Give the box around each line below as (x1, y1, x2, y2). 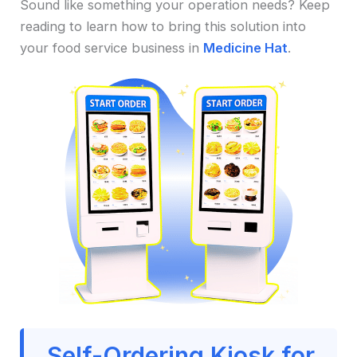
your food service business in (20, 39, 204, 56)
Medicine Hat (203, 39, 288, 56)
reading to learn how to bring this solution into (20, 18, 307, 34)
